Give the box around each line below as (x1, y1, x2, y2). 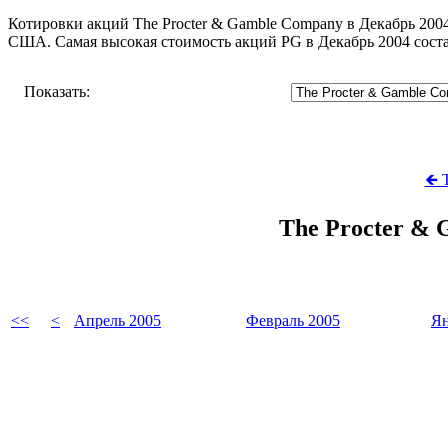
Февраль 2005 (246, 311, 340, 329)
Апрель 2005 (74, 311, 161, 329)
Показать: (24, 82, 90, 100)
